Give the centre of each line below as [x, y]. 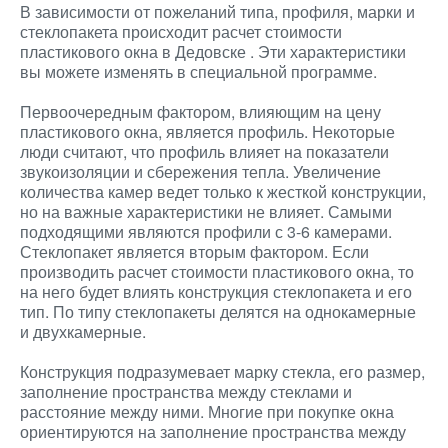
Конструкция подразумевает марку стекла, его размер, [222, 371]
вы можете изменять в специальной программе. [198, 71]
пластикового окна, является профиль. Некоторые [207, 131]
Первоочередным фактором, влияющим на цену [200, 111]
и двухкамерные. [83, 331]
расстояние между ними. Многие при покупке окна [207, 411]
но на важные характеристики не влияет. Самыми [206, 211]
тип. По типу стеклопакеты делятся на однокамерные [218, 311]
